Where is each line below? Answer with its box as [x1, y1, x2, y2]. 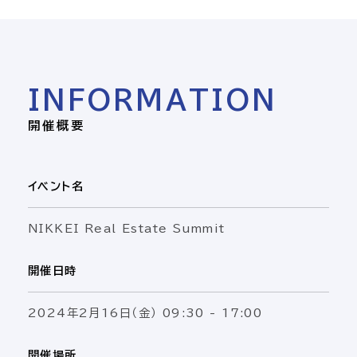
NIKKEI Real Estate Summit [28, 223, 226, 235]
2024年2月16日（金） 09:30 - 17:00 [28, 308, 263, 320]
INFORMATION [27, 86, 277, 113]
